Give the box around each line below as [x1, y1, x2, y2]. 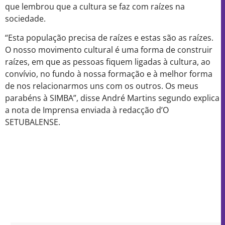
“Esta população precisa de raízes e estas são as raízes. [5, 32, 213, 43]
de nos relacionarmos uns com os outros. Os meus [5, 80, 198, 91]
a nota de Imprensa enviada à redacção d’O [5, 104, 169, 116]
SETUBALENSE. [5, 116, 60, 128]
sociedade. [5, 13, 46, 24]
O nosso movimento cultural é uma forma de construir [5, 44, 212, 55]
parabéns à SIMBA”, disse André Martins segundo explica [5, 92, 219, 103]
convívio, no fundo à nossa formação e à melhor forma [5, 68, 212, 79]
